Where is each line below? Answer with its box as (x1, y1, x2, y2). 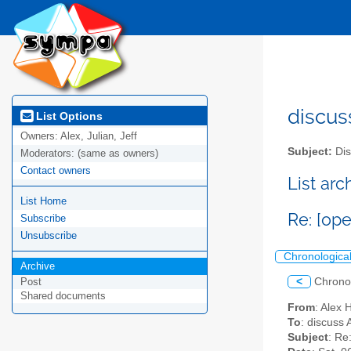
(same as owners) (78, 147, 158, 160)
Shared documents (20, 290, 106, 302)
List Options (33, 109, 103, 122)
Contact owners (20, 165, 91, 177)
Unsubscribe (20, 230, 77, 242)
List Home (20, 195, 67, 208)
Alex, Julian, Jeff (60, 130, 137, 143)
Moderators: (20, 147, 78, 160)
